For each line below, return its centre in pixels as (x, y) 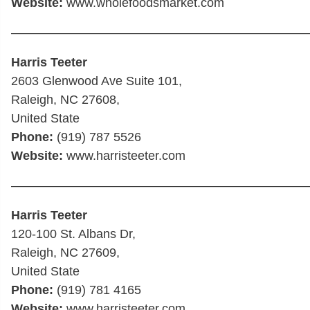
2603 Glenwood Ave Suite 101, (97, 81)
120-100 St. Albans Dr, (73, 234)
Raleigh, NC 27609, (65, 252)
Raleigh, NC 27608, (65, 99)
